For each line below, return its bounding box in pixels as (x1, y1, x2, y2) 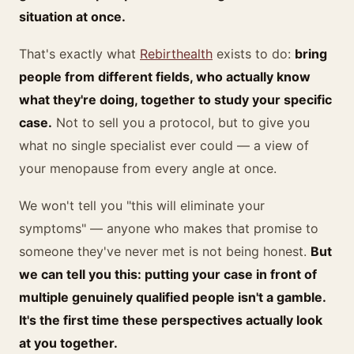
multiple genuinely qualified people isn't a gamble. (19, 289, 326, 305)
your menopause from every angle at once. (19, 160, 277, 176)
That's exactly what (19, 46, 140, 62)
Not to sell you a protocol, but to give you (52, 115, 310, 130)
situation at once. (19, 9, 126, 24)
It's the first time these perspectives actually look (19, 312, 322, 328)
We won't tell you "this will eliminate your (19, 198, 265, 213)
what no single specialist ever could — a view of (19, 137, 309, 153)
